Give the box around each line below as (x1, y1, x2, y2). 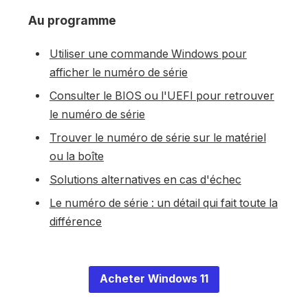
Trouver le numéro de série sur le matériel (49, 131, 266, 145)
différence (49, 215, 102, 229)
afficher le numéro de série (49, 66, 188, 80)
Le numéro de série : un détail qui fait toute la (49, 197, 278, 210)
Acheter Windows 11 (100, 272, 208, 286)
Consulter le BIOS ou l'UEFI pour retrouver (49, 89, 274, 103)
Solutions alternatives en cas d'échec (49, 173, 241, 187)
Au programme (28, 13, 116, 28)
